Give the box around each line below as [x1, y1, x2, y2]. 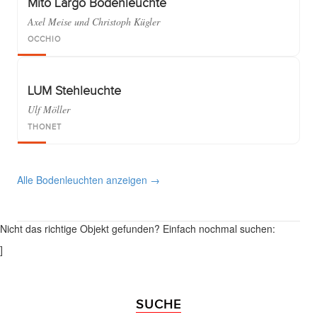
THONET [28, 122, 62, 132]
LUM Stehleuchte [28, 83, 121, 98]
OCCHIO [28, 35, 61, 44]
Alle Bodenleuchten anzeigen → [17, 173, 160, 187]
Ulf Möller [28, 103, 70, 116]
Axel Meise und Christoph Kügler [28, 15, 160, 28]
